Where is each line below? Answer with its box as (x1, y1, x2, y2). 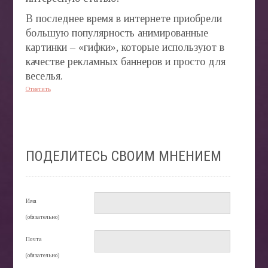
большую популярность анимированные (25, 26, 208, 39)
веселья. (25, 69, 63, 82)
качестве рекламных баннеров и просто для (25, 55, 226, 68)
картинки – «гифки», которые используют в (25, 41, 224, 53)
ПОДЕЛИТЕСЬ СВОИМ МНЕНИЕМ (25, 147, 221, 165)
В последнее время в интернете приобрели (25, 12, 222, 25)
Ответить (25, 84, 51, 92)
